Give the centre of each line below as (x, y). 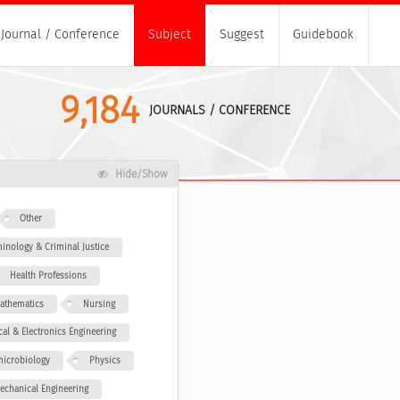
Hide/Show (139, 175)
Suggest (242, 35)
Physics (104, 361)
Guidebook (323, 35)
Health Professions (48, 275)
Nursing (99, 304)
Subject (170, 35)
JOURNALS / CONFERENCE (219, 111)
